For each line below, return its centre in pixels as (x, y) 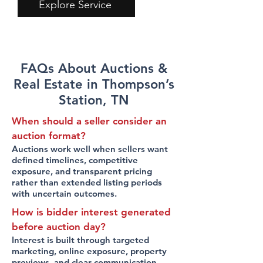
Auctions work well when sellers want (90, 149)
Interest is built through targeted (80, 240)
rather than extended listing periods (87, 182)
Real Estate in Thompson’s (94, 84)
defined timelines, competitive (75, 160)
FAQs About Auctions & (94, 68)
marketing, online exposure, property (89, 251)
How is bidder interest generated (91, 212)
